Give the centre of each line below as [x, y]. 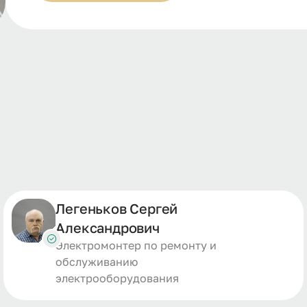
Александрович [108, 228]
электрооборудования [118, 278]
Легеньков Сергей [117, 208]
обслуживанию [97, 262]
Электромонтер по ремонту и [136, 245]
